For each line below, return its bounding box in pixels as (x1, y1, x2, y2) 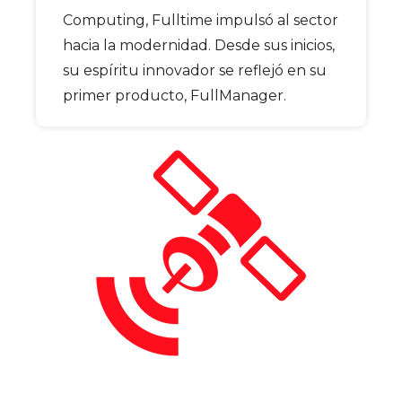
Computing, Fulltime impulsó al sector (63, 12, 338, 30)
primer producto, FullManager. (63, 87, 286, 105)
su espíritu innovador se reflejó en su (63, 62, 327, 80)
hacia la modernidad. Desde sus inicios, (63, 37, 335, 55)
